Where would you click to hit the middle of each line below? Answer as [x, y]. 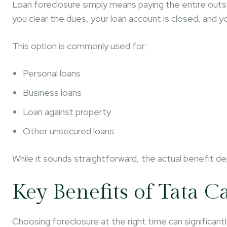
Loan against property [67, 112]
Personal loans [52, 73]
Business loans [52, 92]
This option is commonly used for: [80, 46]
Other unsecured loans [68, 131]
